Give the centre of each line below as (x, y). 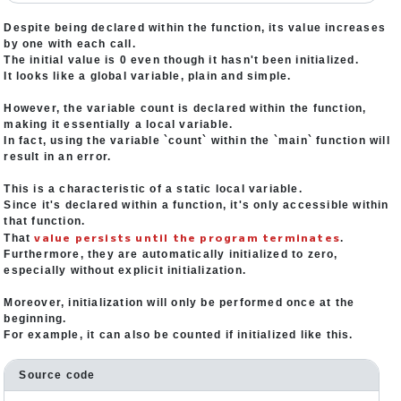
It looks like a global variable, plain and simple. (148, 76)
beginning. (35, 319)
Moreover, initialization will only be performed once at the (179, 303)
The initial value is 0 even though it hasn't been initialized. (181, 60)
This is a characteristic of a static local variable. (153, 189)
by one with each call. (70, 44)
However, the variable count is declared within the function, (185, 108)
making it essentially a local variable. (119, 124)
